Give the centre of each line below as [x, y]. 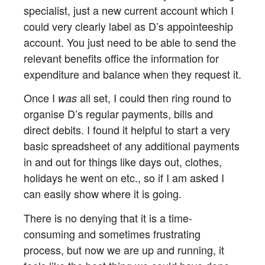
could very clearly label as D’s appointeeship [128, 26]
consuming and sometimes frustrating [112, 233]
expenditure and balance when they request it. [132, 74]
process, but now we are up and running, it [124, 249]
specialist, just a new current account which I [129, 10]
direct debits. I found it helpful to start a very [127, 130]
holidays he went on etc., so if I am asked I [124, 178]
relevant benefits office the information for [121, 58]
